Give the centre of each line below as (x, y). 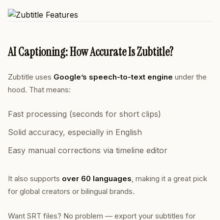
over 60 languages (97, 179)
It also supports (35, 179)
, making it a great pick (169, 179)
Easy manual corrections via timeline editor (88, 150)
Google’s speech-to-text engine (113, 77)
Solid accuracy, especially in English (75, 132)
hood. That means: (39, 90)
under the (190, 77)
